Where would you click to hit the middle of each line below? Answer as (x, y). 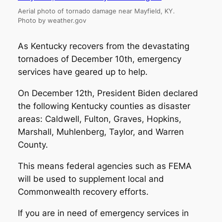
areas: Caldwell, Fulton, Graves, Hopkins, (99, 119)
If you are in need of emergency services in (103, 213)
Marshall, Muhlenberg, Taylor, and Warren (101, 132)
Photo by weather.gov (52, 20)
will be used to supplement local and (91, 179)
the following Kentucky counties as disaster (104, 106)
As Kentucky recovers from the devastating (103, 46)
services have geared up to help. (83, 72)
